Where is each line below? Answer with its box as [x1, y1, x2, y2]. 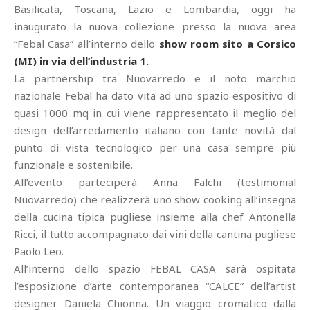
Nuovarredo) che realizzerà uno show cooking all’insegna [14, 192, 296, 206]
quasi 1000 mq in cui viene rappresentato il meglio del [14, 106, 296, 120]
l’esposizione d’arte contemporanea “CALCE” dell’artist [14, 279, 296, 293]
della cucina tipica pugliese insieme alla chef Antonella [14, 210, 296, 224]
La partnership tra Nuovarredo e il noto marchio [14, 71, 296, 85]
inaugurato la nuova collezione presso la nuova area [14, 19, 296, 33]
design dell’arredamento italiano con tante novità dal [14, 123, 296, 137]
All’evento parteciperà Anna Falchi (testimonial [14, 175, 296, 189]
